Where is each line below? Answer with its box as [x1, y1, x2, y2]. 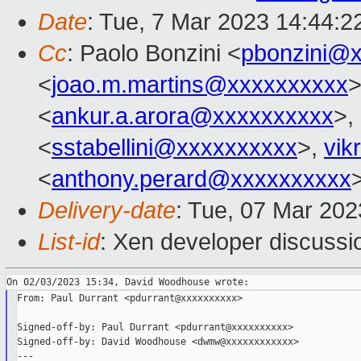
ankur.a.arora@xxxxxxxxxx [52, 103, 334, 130]
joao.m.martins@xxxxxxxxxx [52, 72, 348, 98]
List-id [38, 229, 100, 255]
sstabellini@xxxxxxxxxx [52, 135, 297, 161]
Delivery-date [38, 197, 176, 224]
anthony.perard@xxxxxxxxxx [52, 166, 351, 193]
